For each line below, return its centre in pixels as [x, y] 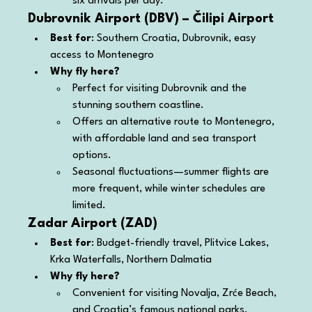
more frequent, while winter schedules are [171, 189]
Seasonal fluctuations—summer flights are [172, 172]
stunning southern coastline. [139, 105]
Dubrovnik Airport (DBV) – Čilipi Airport [151, 18]
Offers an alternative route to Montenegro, [175, 122]
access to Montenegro [102, 55]
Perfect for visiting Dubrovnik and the [161, 88]
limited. [89, 205]
